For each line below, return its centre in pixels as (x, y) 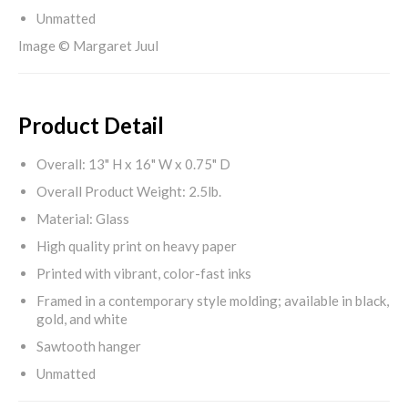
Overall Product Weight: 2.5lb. (129, 191)
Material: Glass (83, 218)
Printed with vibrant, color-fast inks (144, 273)
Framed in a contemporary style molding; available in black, (213, 300)
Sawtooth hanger (89, 346)
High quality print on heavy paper (137, 245)
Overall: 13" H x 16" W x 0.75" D (133, 163)
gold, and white (82, 318)
